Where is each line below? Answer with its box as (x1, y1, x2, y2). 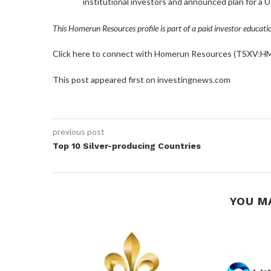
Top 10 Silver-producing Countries (53, 140, 201, 151)
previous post (53, 126, 105, 137)
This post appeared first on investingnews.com (53, 74, 230, 85)
